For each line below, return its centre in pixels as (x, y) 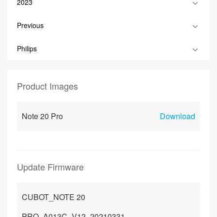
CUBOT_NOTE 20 (54, 197)
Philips (27, 48)
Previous (30, 25)
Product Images (47, 86)
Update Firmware (50, 167)
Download (178, 116)
